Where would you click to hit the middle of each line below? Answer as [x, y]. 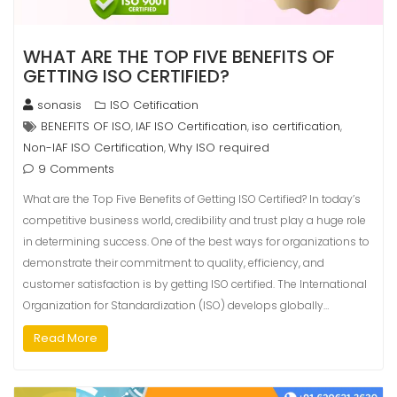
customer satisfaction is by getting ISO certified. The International [195, 284]
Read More [66, 339]
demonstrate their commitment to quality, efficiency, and [174, 263]
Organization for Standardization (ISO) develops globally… [176, 306]
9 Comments [76, 169]
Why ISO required [219, 148]
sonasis [59, 105]
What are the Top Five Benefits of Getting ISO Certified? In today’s [192, 199]
